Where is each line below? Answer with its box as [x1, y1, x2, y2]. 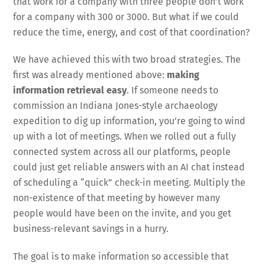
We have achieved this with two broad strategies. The [13, 54, 241, 66]
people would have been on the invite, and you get [13, 208, 232, 219]
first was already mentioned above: [13, 69, 167, 81]
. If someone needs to [127, 85, 219, 96]
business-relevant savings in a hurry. [13, 223, 169, 235]
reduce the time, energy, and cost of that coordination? [13, 26, 250, 38]
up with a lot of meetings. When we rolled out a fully [13, 131, 237, 143]
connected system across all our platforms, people [13, 146, 231, 158]
